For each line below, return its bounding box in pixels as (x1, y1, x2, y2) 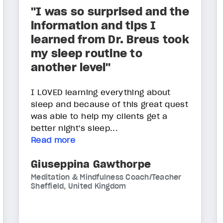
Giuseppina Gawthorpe (31, 158, 151, 171)
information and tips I (31, 18, 156, 33)
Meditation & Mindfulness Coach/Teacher (31, 173, 182, 182)
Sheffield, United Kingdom (31, 182, 126, 191)
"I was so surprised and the (31, 4, 189, 19)
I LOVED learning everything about (31, 87, 171, 98)
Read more (31, 135, 76, 145)
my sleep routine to (31, 46, 142, 61)
